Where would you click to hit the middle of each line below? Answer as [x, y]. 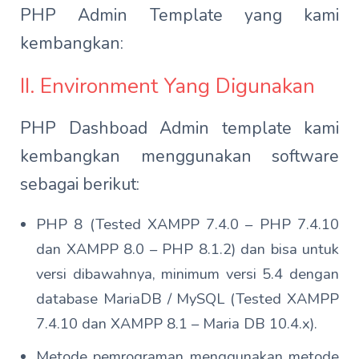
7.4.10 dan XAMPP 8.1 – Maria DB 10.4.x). [177, 323]
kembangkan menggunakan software [179, 156]
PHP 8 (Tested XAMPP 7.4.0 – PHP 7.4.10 [188, 224]
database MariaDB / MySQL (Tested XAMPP [188, 298]
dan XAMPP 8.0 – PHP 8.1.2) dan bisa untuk [188, 249]
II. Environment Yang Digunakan [167, 86]
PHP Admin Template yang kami [179, 15]
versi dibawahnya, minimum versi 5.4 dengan [188, 274]
